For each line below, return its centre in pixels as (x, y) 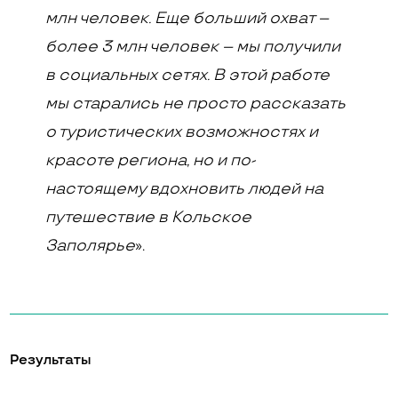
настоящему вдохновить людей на (185, 189)
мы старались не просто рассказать (196, 103)
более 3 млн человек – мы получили (193, 47)
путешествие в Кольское (149, 217)
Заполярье (91, 246)
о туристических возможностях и (182, 132)
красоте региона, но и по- (151, 160)
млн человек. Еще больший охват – (187, 18)
